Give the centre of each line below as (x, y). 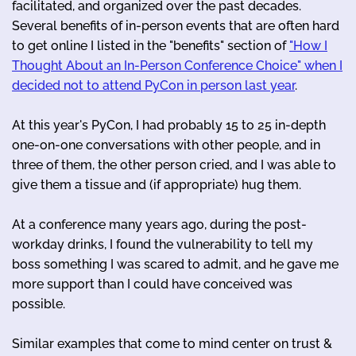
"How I (308, 45)
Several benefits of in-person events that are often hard (176, 25)
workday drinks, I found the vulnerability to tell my (163, 244)
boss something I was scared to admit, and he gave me (175, 264)
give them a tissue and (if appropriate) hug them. (157, 184)
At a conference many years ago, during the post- (159, 224)
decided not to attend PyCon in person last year (153, 85)
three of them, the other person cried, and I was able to (174, 164)
